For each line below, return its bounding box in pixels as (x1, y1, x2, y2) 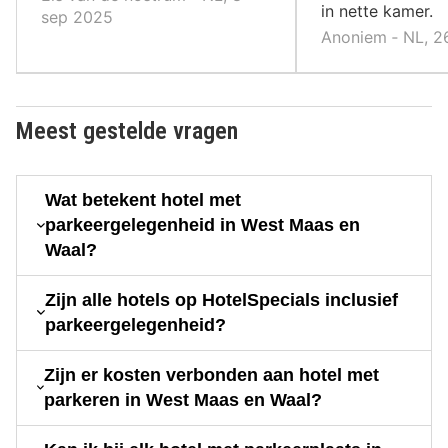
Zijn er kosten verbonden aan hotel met (44, 364, 380, 385)
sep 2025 (41, 6, 113, 27)
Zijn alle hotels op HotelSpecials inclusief (45, 289, 399, 310)
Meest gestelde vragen (16, 116, 238, 145)
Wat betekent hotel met (44, 189, 241, 210)
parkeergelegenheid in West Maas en (44, 214, 360, 235)
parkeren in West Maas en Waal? (44, 389, 323, 410)
